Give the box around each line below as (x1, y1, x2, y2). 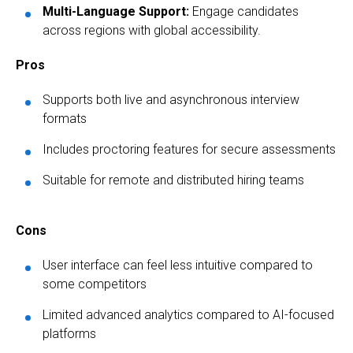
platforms (43, 325, 96, 341)
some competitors (43, 276, 147, 292)
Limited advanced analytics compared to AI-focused (43, 307, 334, 322)
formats (43, 110, 87, 126)
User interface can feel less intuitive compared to (43, 257, 313, 273)
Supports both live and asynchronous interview (43, 91, 299, 107)
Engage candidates (189, 3, 299, 19)
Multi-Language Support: (43, 3, 189, 19)
